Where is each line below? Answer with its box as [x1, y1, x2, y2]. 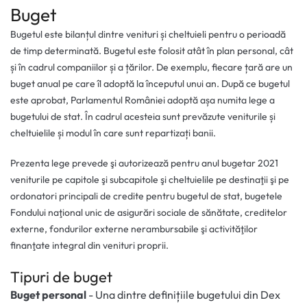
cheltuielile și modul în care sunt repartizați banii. [10, 127, 216, 140]
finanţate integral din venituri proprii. [10, 239, 169, 252]
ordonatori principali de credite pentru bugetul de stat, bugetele [10, 190, 282, 203]
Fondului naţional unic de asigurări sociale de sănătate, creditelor [10, 206, 287, 219]
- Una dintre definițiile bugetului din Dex [88, 288, 280, 302]
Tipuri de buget [10, 267, 112, 287]
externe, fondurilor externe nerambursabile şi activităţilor [10, 223, 258, 236]
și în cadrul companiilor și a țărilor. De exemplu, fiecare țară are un [10, 61, 293, 74]
